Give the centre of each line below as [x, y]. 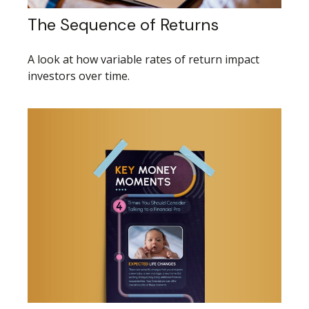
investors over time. [79, 76]
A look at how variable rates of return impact [143, 60]
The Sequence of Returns [123, 25]
